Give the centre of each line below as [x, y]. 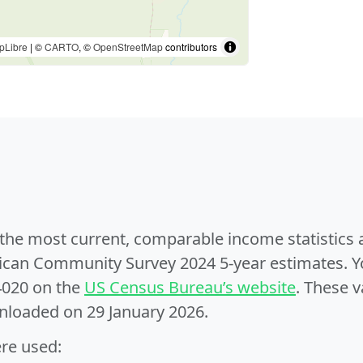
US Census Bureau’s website [190, 287]
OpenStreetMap [128, 47]
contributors [190, 47]
